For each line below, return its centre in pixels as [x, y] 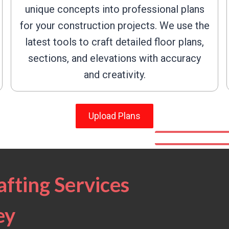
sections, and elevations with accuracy [114, 58]
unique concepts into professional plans [114, 9]
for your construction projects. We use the [114, 26]
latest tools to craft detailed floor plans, [114, 42]
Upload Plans [114, 116]
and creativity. [114, 75]
